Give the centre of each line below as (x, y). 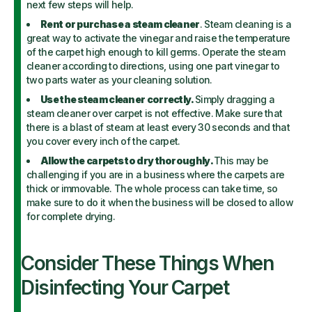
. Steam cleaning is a (245, 24)
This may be (241, 161)
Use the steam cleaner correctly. (118, 99)
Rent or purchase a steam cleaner (120, 24)
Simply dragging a (235, 99)
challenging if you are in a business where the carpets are (156, 174)
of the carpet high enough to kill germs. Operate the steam (156, 52)
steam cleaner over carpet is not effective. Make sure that (155, 113)
